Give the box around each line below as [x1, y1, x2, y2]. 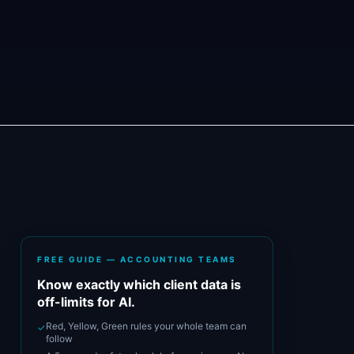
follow [46, 333, 73, 345]
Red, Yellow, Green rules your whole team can [46, 320, 247, 332]
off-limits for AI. [37, 294, 135, 310]
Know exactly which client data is [37, 277, 241, 292]
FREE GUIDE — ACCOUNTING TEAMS [37, 254, 237, 264]
